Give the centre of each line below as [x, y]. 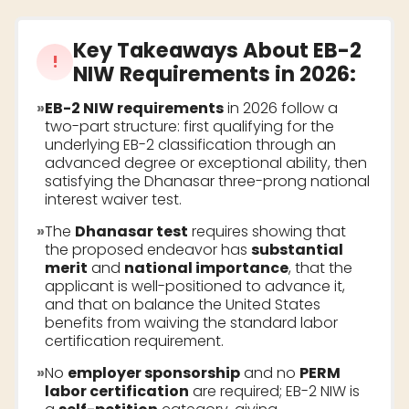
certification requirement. [134, 341]
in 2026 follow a [281, 109]
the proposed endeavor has [148, 250]
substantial [297, 250]
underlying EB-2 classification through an [190, 145]
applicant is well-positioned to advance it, [195, 287]
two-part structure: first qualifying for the [189, 127]
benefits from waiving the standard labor [191, 323]
